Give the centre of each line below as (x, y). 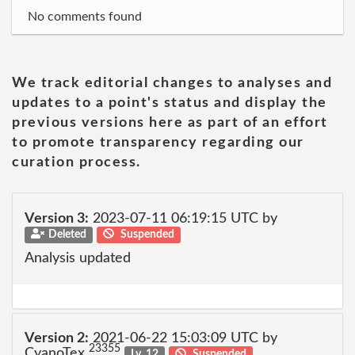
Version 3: (57, 218)
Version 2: (57, 338)
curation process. (76, 162)
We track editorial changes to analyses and (172, 83)
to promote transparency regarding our (158, 143)
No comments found (85, 17)
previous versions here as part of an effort (170, 123)
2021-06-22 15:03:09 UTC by (183, 338)
